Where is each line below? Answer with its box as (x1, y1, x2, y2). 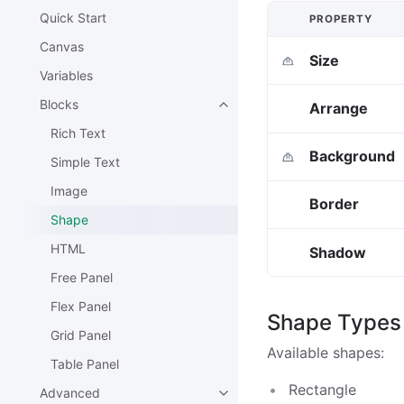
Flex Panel (50, 298, 111, 314)
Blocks (40, 96, 78, 112)
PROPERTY (309, 12, 372, 25)
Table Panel (50, 356, 119, 372)
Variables (40, 68, 93, 83)
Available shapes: (267, 344, 384, 363)
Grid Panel (50, 327, 111, 343)
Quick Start (40, 10, 106, 25)
